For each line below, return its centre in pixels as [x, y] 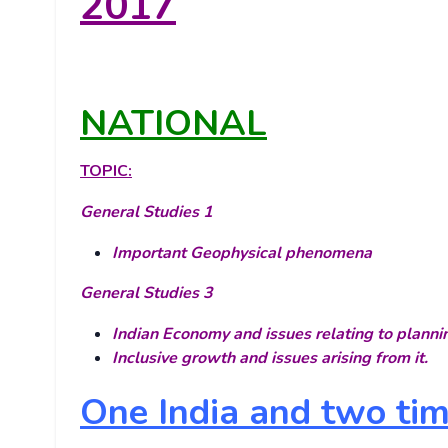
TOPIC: [106, 171]
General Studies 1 [146, 212]
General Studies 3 [146, 293]
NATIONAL [173, 124]
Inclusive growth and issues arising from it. [270, 358]
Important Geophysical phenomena [242, 253]
